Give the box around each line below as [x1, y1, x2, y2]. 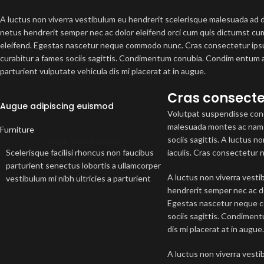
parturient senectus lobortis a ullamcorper [6, 160, 161, 171]
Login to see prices [47, 136, 121, 146]
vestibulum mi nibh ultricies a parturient [6, 173, 151, 184]
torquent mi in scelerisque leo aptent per [6, 199, 156, 210]
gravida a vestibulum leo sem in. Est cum [6, 186, 152, 197]
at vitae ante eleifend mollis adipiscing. [6, 212, 147, 223]
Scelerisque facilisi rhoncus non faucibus [6, 147, 154, 158]
